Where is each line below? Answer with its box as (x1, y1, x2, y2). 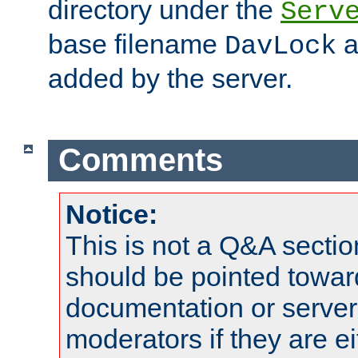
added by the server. (48, 62, 292, 93)
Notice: (66, 199, 157, 230)
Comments (58, 142, 223, 178)
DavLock (225, 30, 336, 62)
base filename (48, 28, 225, 59)
